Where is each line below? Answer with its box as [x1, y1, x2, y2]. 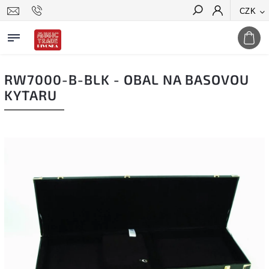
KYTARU [4, 87, 57, 103]
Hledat [227, 27, 256, 37]
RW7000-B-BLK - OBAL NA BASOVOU [4, 71, 249, 88]
